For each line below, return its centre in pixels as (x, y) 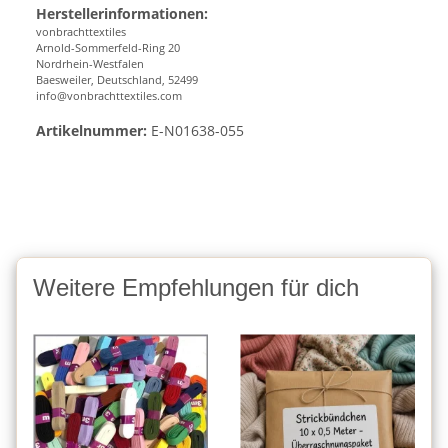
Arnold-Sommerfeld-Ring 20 (109, 48)
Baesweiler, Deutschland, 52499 (117, 80)
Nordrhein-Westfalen (90, 64)
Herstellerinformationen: (122, 14)
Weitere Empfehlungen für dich (196, 288)
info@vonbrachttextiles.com (109, 96)
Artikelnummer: (91, 131)
